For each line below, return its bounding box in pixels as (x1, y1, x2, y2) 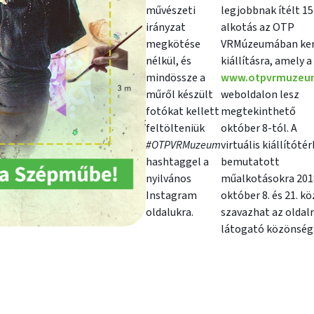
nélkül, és (146, 53, 191, 69)
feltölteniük (146, 121, 205, 136)
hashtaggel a (146, 154, 209, 170)
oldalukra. (146, 205, 193, 220)
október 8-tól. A (221, 121, 297, 136)
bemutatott (221, 154, 280, 170)
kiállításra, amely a (221, 53, 312, 69)
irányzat (146, 20, 186, 35)
